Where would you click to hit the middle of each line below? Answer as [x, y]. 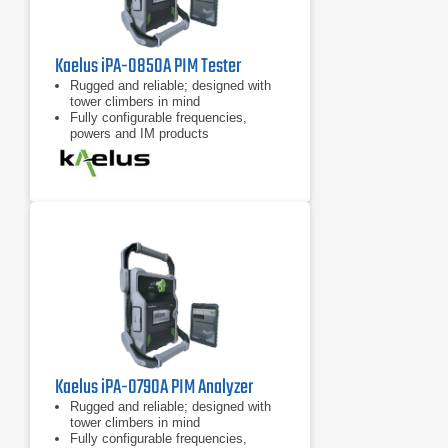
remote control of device [140, 165]
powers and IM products [139, 133]
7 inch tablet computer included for [170, 149]
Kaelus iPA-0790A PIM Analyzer [154, 387]
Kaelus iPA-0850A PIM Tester [148, 66]
